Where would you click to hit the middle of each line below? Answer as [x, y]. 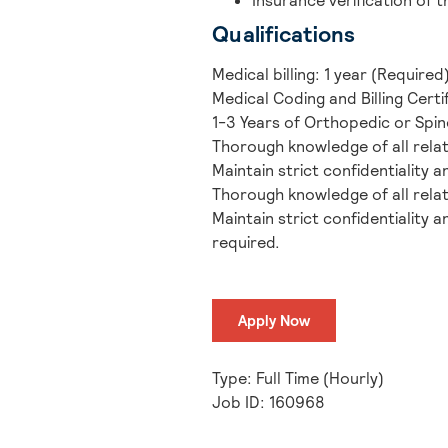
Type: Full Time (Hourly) [298, 378]
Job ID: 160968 [268, 402]
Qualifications [284, 33]
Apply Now [274, 321]
